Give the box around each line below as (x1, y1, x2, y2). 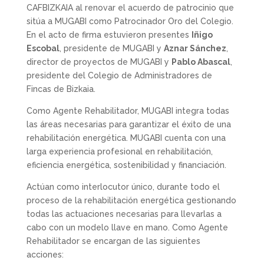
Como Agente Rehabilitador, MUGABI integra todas (26, 106, 229, 115)
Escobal (26, 44, 60, 53)
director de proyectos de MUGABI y (26, 57, 171, 67)
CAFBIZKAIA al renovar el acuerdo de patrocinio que (26, 3, 234, 12)
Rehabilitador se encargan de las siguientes (26, 236, 200, 246)
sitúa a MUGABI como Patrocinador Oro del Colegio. (26, 16, 233, 26)
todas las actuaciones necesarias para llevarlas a (26, 209, 222, 219)
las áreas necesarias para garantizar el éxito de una (26, 120, 231, 129)
